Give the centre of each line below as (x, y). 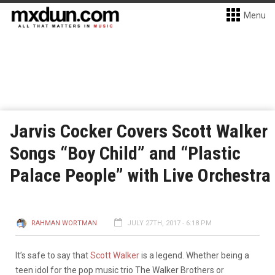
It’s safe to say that (53, 255)
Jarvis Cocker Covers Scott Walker (139, 131)
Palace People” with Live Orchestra (140, 175)
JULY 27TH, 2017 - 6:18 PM (169, 223)
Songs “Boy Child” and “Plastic (125, 153)
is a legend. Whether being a (194, 255)
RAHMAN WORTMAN (64, 223)
